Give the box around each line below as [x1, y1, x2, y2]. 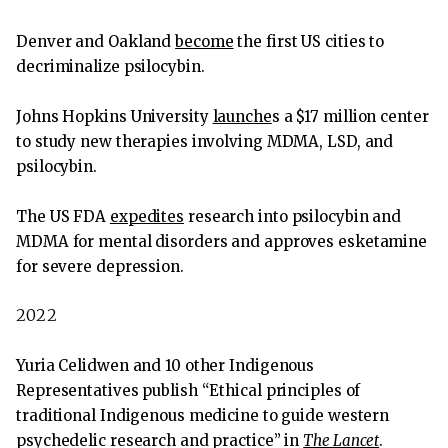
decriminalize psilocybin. [16, 57, 205, 77]
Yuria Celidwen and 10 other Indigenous [16, 355, 315, 375]
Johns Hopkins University [16, 107, 213, 127]
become [175, 32, 234, 52]
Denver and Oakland [16, 32, 176, 52]
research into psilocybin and [184, 207, 402, 227]
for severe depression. [16, 257, 184, 277]
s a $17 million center [271, 107, 429, 127]
